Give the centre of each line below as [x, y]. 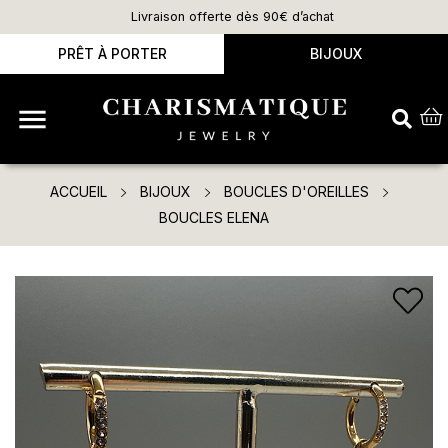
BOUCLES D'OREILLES [296, 191]
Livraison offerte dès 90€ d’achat [224, 16]
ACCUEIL [78, 191]
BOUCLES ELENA [214, 217]
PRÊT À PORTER [112, 53]
